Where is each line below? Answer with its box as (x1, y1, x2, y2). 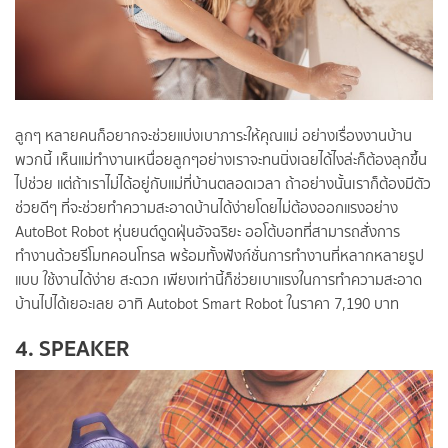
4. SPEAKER (15, 330, 129, 366)
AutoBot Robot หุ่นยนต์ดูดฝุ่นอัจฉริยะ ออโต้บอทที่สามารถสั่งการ (15, 221, 400, 243)
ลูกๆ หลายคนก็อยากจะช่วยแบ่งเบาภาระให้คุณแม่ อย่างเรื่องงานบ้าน (15, 125, 412, 147)
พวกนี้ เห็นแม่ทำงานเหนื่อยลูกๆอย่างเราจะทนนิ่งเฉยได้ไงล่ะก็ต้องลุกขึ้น (15, 149, 427, 171)
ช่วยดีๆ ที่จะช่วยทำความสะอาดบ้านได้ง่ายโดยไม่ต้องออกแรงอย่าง (15, 197, 398, 219)
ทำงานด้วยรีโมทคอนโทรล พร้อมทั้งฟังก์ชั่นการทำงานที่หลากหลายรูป (15, 245, 424, 267)
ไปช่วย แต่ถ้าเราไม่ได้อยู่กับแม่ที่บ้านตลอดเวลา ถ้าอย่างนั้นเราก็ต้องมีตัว (15, 173, 431, 195)
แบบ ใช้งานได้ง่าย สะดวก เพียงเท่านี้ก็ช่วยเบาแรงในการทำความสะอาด (15, 269, 422, 291)
